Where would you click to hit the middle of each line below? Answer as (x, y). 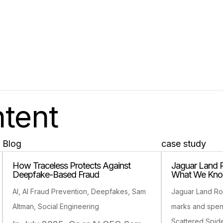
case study (184, 143)
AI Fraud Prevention (55, 191)
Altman (23, 206)
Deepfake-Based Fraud (56, 174)
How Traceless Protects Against (72, 165)
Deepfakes (110, 191)
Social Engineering (69, 206)
